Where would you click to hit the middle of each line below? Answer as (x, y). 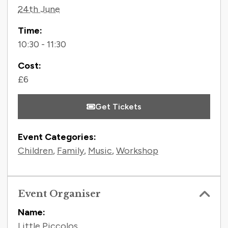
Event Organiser (59, 194)
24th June (39, 9)
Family (70, 151)
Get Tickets (118, 107)
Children (35, 151)
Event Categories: (57, 137)
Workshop (137, 151)
